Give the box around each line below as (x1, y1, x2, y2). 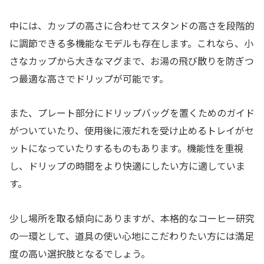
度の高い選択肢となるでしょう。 (9, 246, 150, 261)
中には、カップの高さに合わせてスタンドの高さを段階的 (9, 18, 255, 32)
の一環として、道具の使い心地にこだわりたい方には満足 (9, 229, 254, 243)
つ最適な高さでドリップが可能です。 (9, 71, 169, 85)
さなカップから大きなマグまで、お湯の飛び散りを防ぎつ (9, 53, 254, 68)
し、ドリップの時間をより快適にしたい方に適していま (9, 159, 245, 173)
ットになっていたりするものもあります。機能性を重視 (9, 141, 243, 156)
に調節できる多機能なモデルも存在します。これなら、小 (9, 35, 253, 50)
